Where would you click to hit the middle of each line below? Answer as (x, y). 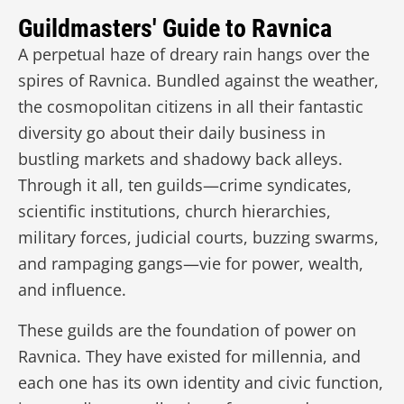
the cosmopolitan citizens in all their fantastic (191, 106)
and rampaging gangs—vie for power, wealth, (191, 263)
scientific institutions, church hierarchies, (174, 211)
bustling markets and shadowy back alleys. (180, 159)
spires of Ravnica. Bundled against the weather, (198, 80)
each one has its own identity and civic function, (201, 382)
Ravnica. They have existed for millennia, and (189, 356)
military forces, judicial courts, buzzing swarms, (198, 237)
